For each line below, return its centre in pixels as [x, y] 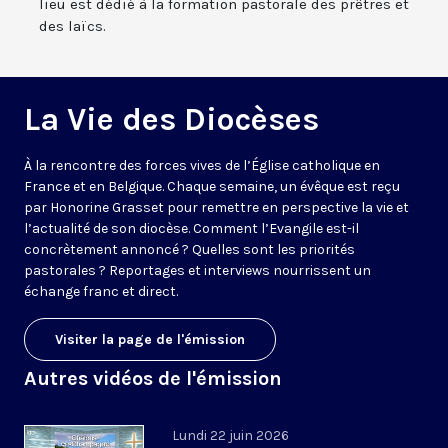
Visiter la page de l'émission [150, 340]
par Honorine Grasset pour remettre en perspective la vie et [216, 208]
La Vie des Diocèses [171, 120]
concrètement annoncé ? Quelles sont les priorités [189, 250]
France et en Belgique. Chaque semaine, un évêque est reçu [212, 187]
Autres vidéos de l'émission [153, 379]
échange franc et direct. [101, 292]
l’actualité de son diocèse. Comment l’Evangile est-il [191, 229]
